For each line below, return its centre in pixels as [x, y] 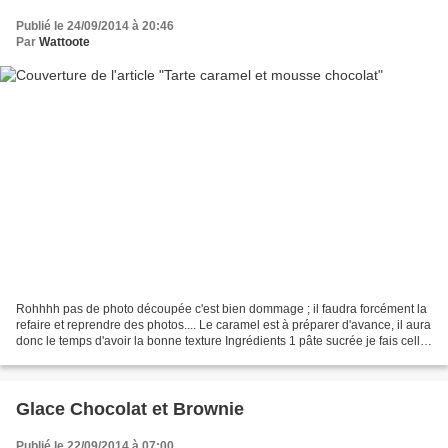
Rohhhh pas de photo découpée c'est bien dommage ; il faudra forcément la [221, 309]
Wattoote [64, 41]
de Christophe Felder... [77, 357]
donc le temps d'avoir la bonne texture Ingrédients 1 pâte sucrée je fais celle [221, 341]
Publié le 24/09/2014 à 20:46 [95, 25]
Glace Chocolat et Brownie [130, 409]
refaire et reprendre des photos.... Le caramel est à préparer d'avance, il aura [223, 325]
